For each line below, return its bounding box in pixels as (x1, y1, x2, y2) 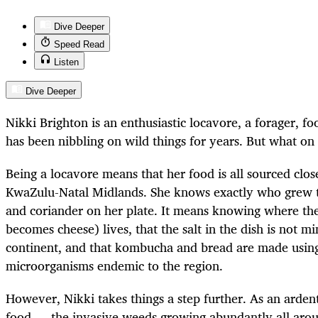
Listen (54, 56, 79, 67)
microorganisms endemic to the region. (6, 255, 230, 277)
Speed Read (54, 38, 104, 50)
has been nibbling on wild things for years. (6, 129, 243, 151)
